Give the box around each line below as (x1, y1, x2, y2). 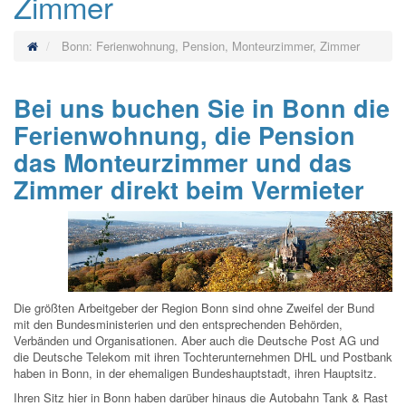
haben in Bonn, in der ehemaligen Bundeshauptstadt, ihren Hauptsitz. (14, 364, 377, 382)
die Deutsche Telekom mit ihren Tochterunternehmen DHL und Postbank (14, 348, 392, 366)
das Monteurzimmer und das (14, 144, 352, 179)
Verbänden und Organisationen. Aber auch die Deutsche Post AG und (14, 332, 379, 350)
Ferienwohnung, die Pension (14, 117, 355, 152)
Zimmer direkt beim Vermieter (14, 171, 364, 207)
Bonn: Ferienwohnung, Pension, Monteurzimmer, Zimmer (58, 36, 360, 54)
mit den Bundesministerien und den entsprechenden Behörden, (14, 315, 343, 333)
